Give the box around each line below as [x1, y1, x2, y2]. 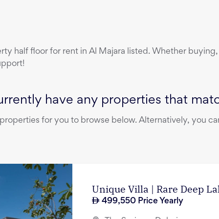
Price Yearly [136, 197, 183, 205]
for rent [50, 48, 78, 56]
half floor [14, 48, 48, 56]
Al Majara [89, 48, 125, 56]
